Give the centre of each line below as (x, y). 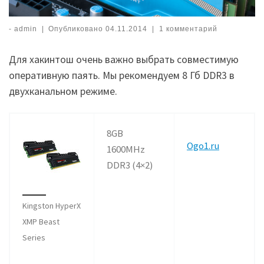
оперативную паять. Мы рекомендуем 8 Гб (106, 75)
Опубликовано (77, 29)
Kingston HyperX (51, 206)
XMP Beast (41, 222)
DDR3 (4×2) (130, 165)
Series (34, 238)
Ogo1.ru (203, 145)
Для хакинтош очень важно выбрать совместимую (124, 59)
